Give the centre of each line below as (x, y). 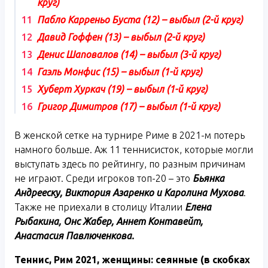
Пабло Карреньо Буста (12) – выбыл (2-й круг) (140, 19)
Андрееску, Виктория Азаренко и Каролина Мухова (129, 192)
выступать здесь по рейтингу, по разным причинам (130, 164)
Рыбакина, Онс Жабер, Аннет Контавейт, (109, 221)
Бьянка (208, 178)
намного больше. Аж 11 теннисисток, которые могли (134, 149)
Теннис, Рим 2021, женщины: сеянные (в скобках (132, 259)
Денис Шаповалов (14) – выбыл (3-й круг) (129, 54)
